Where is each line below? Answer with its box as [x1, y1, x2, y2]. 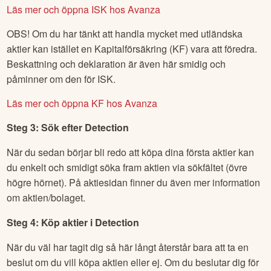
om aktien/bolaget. [7, 191, 86, 205]
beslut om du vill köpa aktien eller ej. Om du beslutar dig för [7, 255, 260, 270]
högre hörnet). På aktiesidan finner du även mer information [7, 175, 261, 190]
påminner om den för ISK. [7, 72, 116, 87]
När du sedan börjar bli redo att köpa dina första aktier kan [7, 145, 255, 160]
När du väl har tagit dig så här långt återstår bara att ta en [7, 240, 249, 255]
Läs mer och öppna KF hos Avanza [7, 96, 158, 111]
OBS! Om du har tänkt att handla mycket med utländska [7, 27, 243, 41]
